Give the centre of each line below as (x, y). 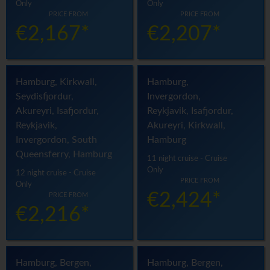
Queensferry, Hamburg (64, 155)
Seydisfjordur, (45, 97)
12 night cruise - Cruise (56, 173)
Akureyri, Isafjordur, (57, 111)
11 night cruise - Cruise (187, 159)
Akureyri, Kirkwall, (187, 126)
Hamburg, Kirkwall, (56, 82)
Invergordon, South (56, 140)
